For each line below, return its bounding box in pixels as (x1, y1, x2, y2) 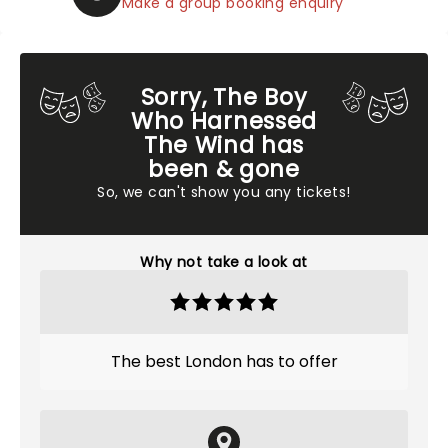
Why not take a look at (140, 252, 308, 272)
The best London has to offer (110, 350, 338, 373)
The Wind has (143, 129, 305, 161)
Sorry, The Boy (140, 81, 308, 113)
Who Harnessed (131, 105, 317, 137)
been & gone (148, 153, 300, 185)
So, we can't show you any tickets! (97, 182, 351, 202)
